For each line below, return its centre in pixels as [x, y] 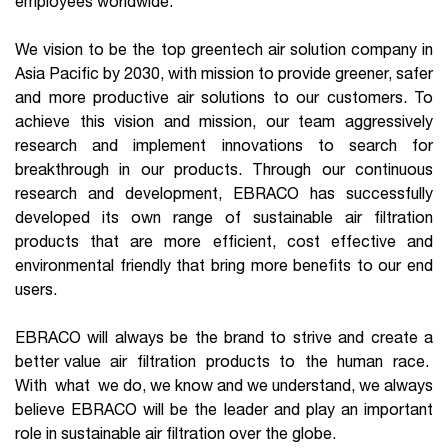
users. [36, 289]
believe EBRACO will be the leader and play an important [224, 409]
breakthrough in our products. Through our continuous [224, 169]
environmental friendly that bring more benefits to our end [224, 265]
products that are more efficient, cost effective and [224, 241]
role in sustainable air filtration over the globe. [175, 433]
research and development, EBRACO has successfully [224, 193]
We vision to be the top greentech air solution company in [224, 49]
